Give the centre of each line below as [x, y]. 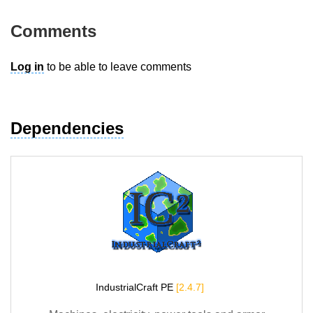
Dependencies [67, 129]
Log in [27, 67]
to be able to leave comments [118, 67]
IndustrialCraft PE [136, 287]
